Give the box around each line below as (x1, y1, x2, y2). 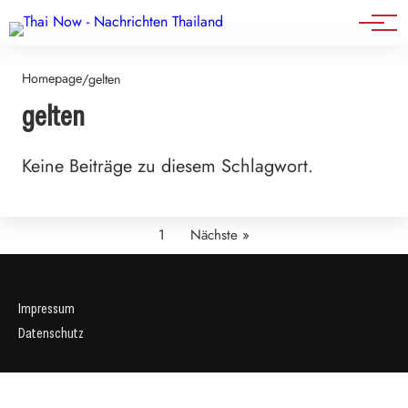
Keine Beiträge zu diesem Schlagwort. (22, 153, 313, 179)
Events (29, 15, 72, 39)
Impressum (18, 299, 75, 318)
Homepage (22, 69, 82, 87)
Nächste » (189, 225, 250, 245)
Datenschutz (18, 323, 84, 342)
